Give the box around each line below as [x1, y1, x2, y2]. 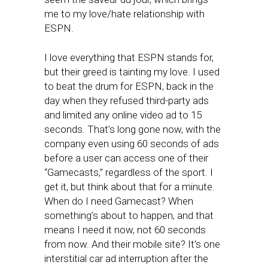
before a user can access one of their [44, 152, 208, 165]
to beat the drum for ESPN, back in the [44, 80, 214, 93]
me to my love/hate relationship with [44, 8, 205, 20]
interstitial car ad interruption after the [44, 252, 208, 265]
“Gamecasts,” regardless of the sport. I [44, 166, 213, 179]
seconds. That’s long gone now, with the [44, 123, 221, 136]
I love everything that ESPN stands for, [44, 51, 214, 64]
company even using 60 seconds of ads [44, 138, 219, 150]
